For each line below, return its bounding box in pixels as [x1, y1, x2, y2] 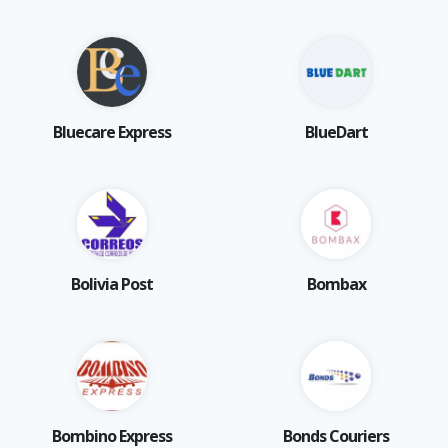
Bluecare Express [53, 120, 171, 143]
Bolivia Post [71, 272, 153, 295]
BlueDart [304, 120, 368, 143]
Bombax [306, 272, 366, 295]
